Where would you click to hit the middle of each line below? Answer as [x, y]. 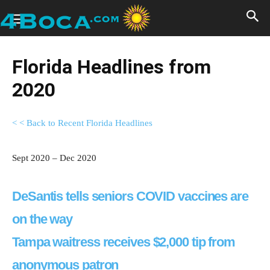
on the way [42, 219]
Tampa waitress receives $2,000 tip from [124, 242]
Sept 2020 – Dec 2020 [54, 158]
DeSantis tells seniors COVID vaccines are [130, 196]
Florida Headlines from [111, 67]
